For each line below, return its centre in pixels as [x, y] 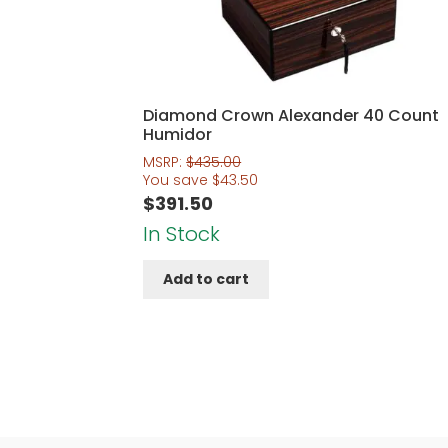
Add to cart [206, 279]
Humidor [178, 135]
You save [178, 179]
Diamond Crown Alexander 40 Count [291, 116]
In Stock [182, 233]
